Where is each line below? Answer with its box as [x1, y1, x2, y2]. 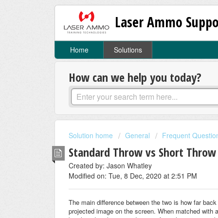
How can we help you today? [69, 69, 201, 86]
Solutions [113, 45, 142, 55]
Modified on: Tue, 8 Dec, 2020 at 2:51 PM [69, 170, 197, 181]
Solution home [69, 130, 115, 141]
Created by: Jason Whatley [69, 160, 152, 170]
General [125, 130, 150, 141]
